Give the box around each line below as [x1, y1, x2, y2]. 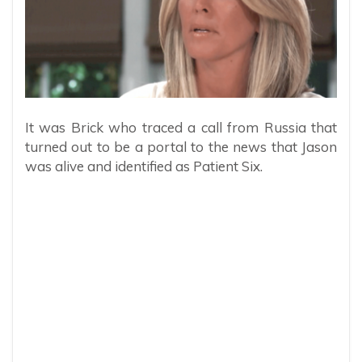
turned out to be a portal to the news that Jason [25, 138, 337, 156]
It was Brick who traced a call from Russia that [25, 119, 337, 137]
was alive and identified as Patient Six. [25, 158, 263, 175]
